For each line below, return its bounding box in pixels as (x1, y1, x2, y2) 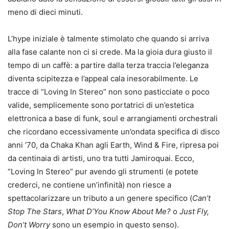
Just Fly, (179, 207, 209, 216)
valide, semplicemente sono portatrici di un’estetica (8, 100, 194, 110)
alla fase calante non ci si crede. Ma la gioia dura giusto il (8, 47, 212, 57)
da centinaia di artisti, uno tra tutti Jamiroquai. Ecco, (8, 153, 194, 163)
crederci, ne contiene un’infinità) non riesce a (8, 180, 171, 190)
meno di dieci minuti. (8, 7, 83, 17)
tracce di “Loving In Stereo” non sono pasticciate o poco (8, 87, 210, 97)
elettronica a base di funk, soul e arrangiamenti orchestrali (8, 113, 218, 123)
